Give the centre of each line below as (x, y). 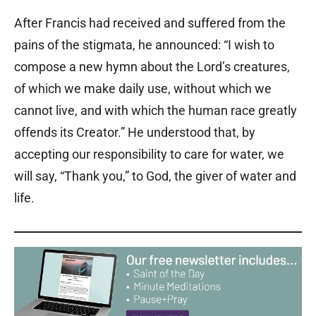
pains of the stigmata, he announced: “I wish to (144, 44)
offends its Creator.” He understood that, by (135, 132)
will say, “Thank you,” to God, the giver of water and (155, 176)
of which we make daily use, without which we (143, 88)
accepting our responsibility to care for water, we (149, 154)
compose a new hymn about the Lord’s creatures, (152, 66)
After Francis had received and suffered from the (150, 23)
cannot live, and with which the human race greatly (156, 110)
